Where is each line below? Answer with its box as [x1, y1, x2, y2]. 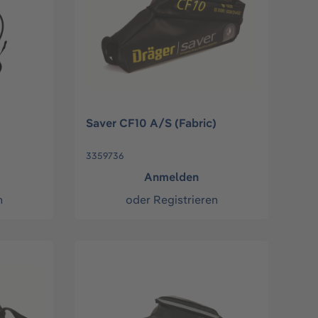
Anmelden [144, 170, 199, 185]
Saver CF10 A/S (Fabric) [86, 116, 217, 131]
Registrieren [153, 192, 218, 207]
